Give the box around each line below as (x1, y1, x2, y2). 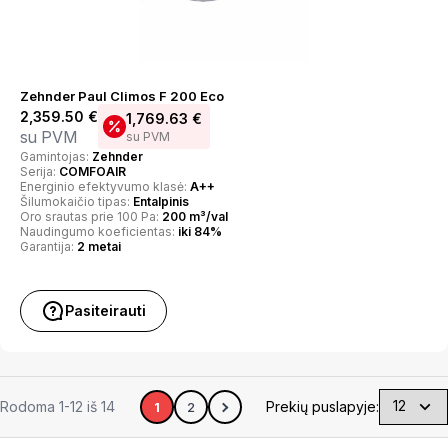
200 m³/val (162, 209, 228, 224)
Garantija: (20, 239, 77, 254)
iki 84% (178, 224, 222, 239)
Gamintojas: (20, 149, 92, 164)
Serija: (20, 164, 59, 179)
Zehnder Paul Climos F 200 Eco (20, 88, 224, 104)
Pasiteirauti (65, 302, 146, 319)
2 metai (77, 239, 121, 254)
